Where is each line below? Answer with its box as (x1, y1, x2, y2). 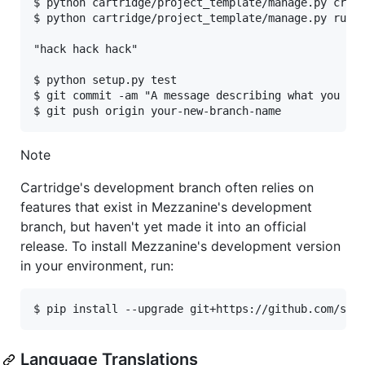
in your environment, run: (20, 257, 174, 275)
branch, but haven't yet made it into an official (20, 218, 306, 235)
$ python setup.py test (33, 73, 177, 87)
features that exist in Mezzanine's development (20, 199, 312, 216)
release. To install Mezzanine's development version (20, 238, 341, 255)
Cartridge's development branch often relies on (20, 179, 314, 196)
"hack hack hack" (33, 42, 138, 56)
